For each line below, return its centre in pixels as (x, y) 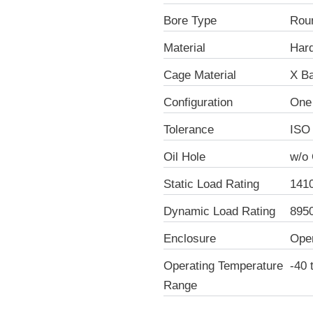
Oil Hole (184, 156)
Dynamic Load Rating (219, 211)
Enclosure (190, 238)
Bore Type (190, 20)
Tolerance (189, 129)
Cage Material (200, 75)
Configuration (198, 102)
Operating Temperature (223, 265)
